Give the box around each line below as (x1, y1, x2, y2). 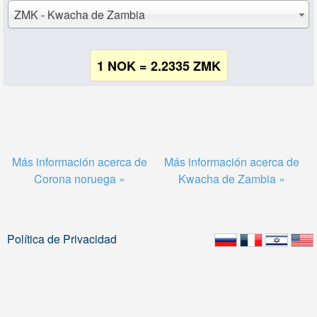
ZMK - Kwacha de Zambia (13, 6, 145, 23)
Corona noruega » (33, 171, 125, 187)
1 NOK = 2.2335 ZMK (96, 57, 221, 75)
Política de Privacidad (7, 231, 117, 247)
